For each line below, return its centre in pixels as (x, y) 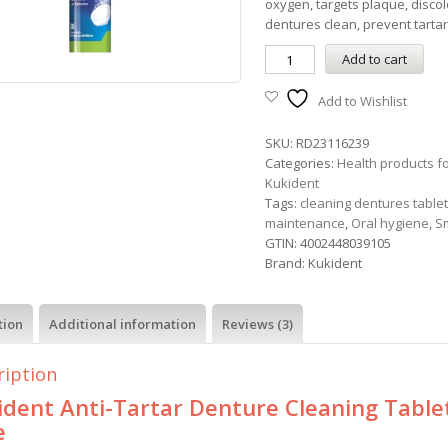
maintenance (304, 223)
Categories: (300, 163)
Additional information (122, 324)
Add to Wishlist (362, 101)
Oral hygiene (389, 223)
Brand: (286, 263)
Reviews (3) (257, 324)
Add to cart (374, 59)
